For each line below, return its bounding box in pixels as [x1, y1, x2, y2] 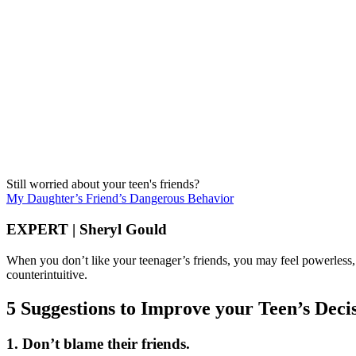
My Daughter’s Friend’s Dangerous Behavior [6, 192, 234, 206]
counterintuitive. [6, 267, 87, 281]
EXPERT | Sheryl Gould [6, 221, 167, 238]
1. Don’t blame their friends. [6, 335, 190, 352]
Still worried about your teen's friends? [6, 177, 199, 192]
